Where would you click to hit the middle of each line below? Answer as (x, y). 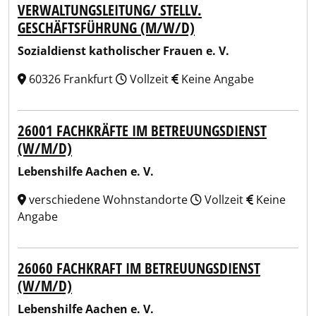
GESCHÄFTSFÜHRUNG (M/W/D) (106, 28)
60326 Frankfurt (71, 79)
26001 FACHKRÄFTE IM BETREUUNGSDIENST (142, 130)
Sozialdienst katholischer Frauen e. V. (123, 51)
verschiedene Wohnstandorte (108, 200)
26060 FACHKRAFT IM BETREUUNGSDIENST (139, 268)
